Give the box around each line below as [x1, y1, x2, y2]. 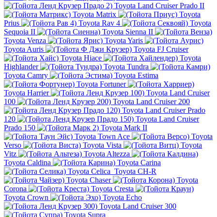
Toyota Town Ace [75, 132, 130, 141]
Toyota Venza [4, 36, 46, 45]
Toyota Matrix [73, 10, 116, 19]
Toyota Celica [68, 167, 110, 176]
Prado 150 [4, 124, 35, 132]
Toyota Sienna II [102, 28, 153, 36]
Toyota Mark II [101, 124, 147, 132]
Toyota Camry [4, 71, 48, 80]
